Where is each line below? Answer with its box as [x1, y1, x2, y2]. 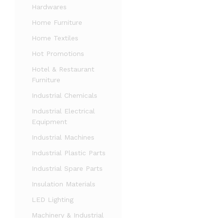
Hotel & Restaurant [32, 65, 94, 73]
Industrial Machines [32, 133, 94, 141]
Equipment [32, 118, 67, 126]
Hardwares [32, 3, 67, 11]
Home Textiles [32, 34, 78, 42]
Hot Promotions [32, 50, 84, 57]
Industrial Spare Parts [32, 164, 103, 172]
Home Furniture [32, 18, 82, 26]
